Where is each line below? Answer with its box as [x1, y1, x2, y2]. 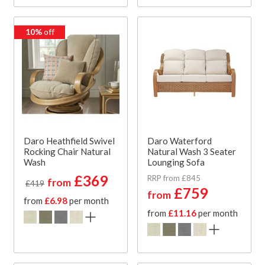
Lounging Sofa [147, 156, 205, 167]
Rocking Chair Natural [24, 146, 111, 157]
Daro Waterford [147, 135, 212, 146]
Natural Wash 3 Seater [147, 146, 236, 157]
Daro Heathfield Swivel [24, 135, 115, 146]
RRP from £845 [147, 173, 201, 183]
